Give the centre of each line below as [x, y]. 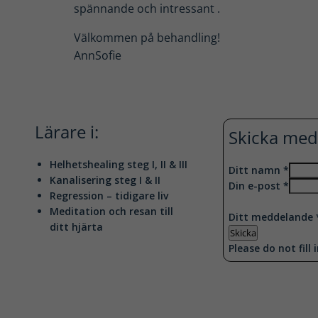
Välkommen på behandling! [147, 38]
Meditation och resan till [112, 211]
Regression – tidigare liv [109, 196]
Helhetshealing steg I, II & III [119, 164]
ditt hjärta [77, 227]
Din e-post [256, 186]
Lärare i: [67, 132]
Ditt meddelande [272, 217]
